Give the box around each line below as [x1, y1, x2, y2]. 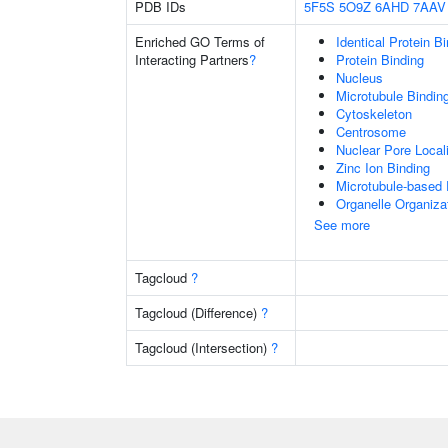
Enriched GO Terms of [135, 32, 265, 51]
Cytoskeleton [336, 104, 412, 123]
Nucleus [336, 68, 383, 87]
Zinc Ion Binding [336, 158, 430, 177]
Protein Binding [336, 50, 424, 69]
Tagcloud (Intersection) [135, 338, 271, 357]
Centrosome [336, 122, 406, 141]
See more [314, 215, 370, 234]
